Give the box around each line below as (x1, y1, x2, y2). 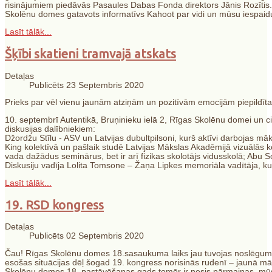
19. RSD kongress (5, 197, 104, 212)
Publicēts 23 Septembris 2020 (29, 80, 144, 90)
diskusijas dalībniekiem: (5, 124, 95, 134)
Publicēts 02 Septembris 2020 (29, 231, 144, 241)
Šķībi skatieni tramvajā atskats (5, 46, 176, 61)
